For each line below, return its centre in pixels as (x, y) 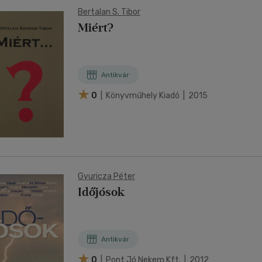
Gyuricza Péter (106, 176)
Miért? (96, 27)
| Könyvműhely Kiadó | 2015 (153, 95)
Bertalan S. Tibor (109, 12)
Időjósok (101, 192)
